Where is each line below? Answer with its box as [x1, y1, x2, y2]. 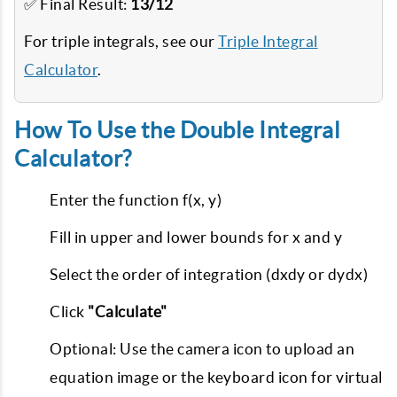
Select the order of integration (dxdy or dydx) [50, 266, 368, 283]
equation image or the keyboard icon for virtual [50, 369, 383, 385]
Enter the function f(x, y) [50, 191, 222, 208]
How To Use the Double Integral [14, 118, 340, 143]
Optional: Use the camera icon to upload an [50, 340, 354, 357]
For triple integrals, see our [24, 33, 218, 50]
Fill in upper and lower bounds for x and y [50, 229, 342, 245]
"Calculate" [88, 303, 167, 320]
